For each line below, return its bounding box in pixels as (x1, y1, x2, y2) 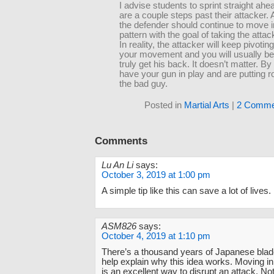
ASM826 (102, 221, 136, 232)
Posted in (144, 100, 184, 111)
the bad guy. (119, 78, 168, 89)
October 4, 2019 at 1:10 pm (102, 231, 210, 242)
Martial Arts (184, 100, 229, 111)
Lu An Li (102, 160, 133, 171)
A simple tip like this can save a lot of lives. (102, 186, 271, 196)
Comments (95, 135, 147, 147)
